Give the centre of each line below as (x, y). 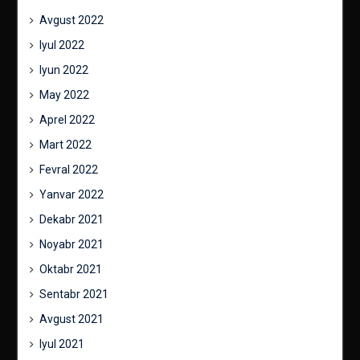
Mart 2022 (65, 144)
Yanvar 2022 (71, 194)
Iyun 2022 (63, 70)
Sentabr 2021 (74, 294)
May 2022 (64, 94)
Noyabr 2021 (71, 244)
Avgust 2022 (71, 20)
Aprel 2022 (67, 119)
